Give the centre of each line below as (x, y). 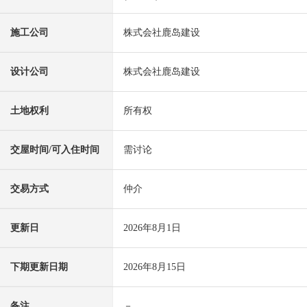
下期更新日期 (39, 267)
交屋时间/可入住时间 (55, 150)
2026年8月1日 (152, 228)
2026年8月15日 (155, 267)
